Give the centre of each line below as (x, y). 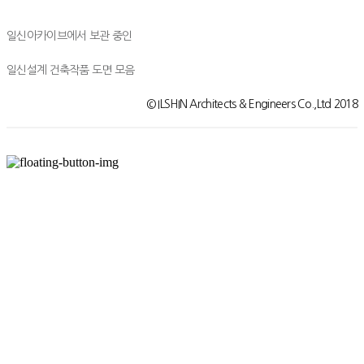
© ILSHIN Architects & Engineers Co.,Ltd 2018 (251, 104)
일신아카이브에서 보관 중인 (69, 35)
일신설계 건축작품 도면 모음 (71, 69)
